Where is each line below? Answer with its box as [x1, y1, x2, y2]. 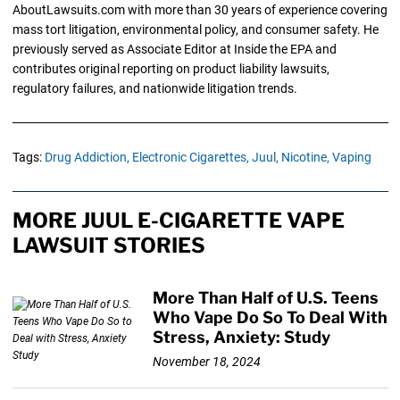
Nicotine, [280, 150, 329, 165]
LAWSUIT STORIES [12, 233, 205, 259]
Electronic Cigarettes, [131, 150, 249, 165]
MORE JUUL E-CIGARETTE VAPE [12, 208, 345, 234]
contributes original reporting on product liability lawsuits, [12, 62, 329, 77]
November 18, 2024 [153, 354, 262, 369]
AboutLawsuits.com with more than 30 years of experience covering [12, 3, 387, 18]
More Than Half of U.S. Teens [153, 288, 379, 308]
